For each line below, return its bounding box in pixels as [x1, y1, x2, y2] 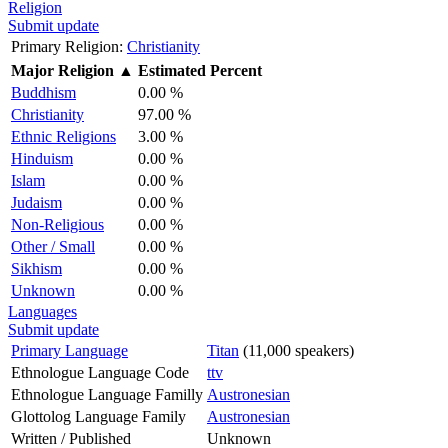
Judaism [11, 193, 62, 211]
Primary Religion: [11, 37, 123, 55]
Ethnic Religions [11, 127, 116, 145]
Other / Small [11, 237, 95, 255]
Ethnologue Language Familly [11, 385, 203, 403]
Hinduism [11, 149, 73, 167]
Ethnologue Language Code [11, 363, 189, 381]
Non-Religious [11, 215, 104, 233]
